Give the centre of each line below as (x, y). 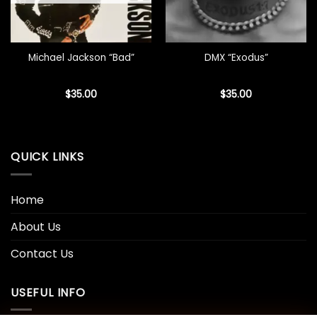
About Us (36, 226)
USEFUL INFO (48, 292)
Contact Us (42, 253)
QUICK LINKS (47, 157)
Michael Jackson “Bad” (81, 58)
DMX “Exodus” (236, 58)
